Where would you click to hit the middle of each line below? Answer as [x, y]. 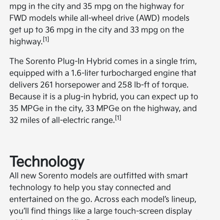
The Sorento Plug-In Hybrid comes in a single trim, [103, 61]
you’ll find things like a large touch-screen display [101, 211]
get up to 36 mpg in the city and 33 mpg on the [97, 30]
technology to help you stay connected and [90, 188]
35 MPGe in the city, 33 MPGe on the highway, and [103, 109]
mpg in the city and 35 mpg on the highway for [97, 6]
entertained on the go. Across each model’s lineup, [103, 199]
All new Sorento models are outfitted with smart [99, 176]
